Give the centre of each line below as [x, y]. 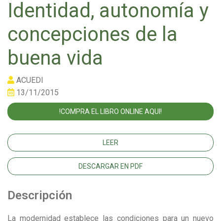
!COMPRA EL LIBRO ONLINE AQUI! [110, 112]
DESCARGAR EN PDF [110, 166]
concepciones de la [92, 35]
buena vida [55, 58]
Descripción [40, 195]
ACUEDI [29, 80]
